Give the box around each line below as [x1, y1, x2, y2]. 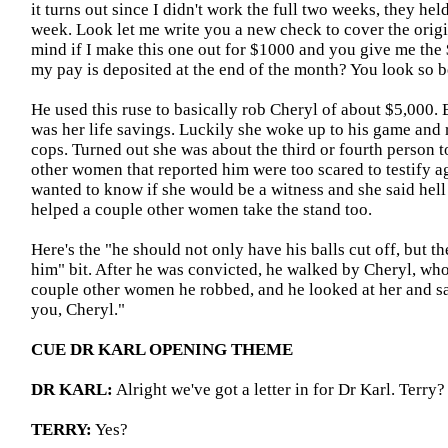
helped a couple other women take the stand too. [31, 200, 372, 219]
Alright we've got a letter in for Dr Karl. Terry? [113, 380, 445, 399]
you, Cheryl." [31, 300, 125, 319]
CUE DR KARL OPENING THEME [31, 340, 293, 359]
